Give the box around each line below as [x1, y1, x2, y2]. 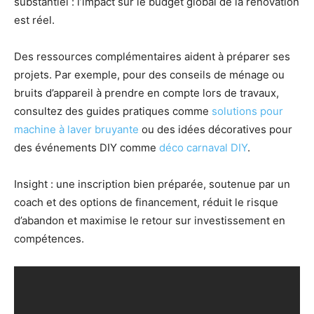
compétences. [14, 232, 84, 246]
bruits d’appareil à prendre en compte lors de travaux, [14, 86, 279, 100]
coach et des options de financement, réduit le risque [14, 196, 278, 210]
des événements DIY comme [14, 141, 159, 155]
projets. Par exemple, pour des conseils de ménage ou [14, 68, 285, 82]
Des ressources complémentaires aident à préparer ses [14, 50, 290, 64]
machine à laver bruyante [14, 123, 139, 137]
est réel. [14, 13, 55, 27]
